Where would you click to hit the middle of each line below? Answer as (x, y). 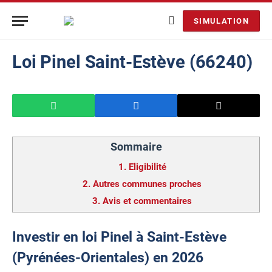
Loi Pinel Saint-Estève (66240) (132, 62)
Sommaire (136, 147)
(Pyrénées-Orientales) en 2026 (108, 257)
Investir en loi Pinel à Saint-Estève (119, 237)
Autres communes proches (147, 184)
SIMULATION (221, 21)
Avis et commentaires (147, 201)
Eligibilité (147, 167)
